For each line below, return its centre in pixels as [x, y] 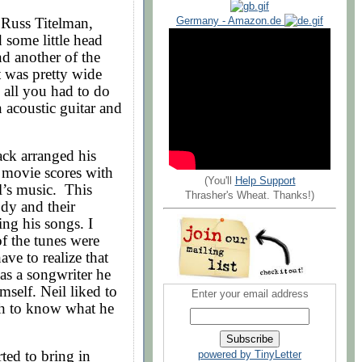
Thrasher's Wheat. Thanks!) [250, 195]
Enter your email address [250, 295]
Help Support [265, 181]
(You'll [219, 181]
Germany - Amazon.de [230, 21]
